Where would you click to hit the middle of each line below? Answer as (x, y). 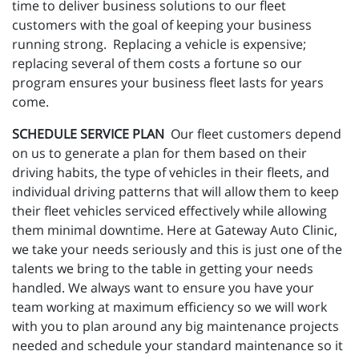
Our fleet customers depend (256, 134)
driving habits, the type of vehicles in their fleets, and (171, 173)
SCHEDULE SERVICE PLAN (91, 134)
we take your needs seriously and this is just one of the (177, 250)
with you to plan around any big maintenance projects (175, 327)
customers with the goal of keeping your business (162, 25)
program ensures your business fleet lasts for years (168, 83)
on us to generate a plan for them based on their (159, 153)
